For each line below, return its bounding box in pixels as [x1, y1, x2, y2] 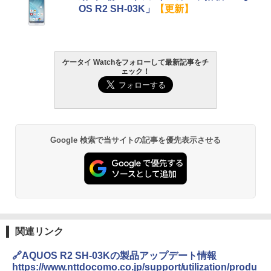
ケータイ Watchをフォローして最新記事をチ [62, 58, 209, 67]
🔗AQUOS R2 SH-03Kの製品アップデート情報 [12, 250, 217, 261]
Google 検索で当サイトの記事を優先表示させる [50, 135, 221, 145]
